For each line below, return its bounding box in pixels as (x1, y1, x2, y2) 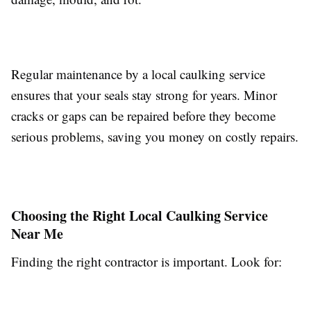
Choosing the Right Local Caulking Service (11, 205, 268, 226)
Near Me (11, 224, 63, 244)
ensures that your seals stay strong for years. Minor (11, 86, 277, 104)
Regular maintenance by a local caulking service (11, 65, 265, 83)
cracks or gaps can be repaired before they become (11, 107, 276, 125)
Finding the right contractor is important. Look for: (11, 253, 282, 271)
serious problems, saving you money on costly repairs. (11, 128, 299, 146)
